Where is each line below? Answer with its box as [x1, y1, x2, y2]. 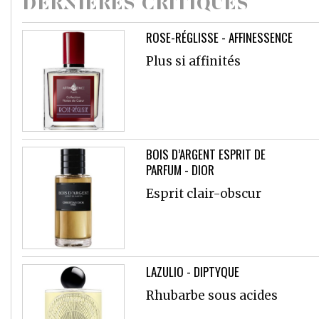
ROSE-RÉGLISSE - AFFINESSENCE [145, 28, 293, 46]
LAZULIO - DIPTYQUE [145, 263, 239, 281]
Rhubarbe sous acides [145, 288, 278, 304]
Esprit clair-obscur [145, 186, 261, 202]
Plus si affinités [145, 53, 241, 69]
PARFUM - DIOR [145, 161, 214, 179]
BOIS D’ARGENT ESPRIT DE [145, 145, 266, 164]
